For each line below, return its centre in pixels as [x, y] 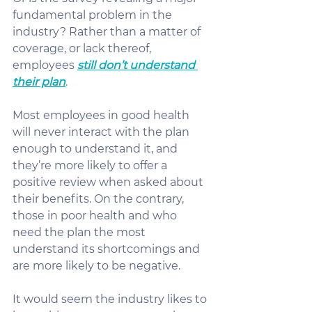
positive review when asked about [109, 182]
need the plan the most [80, 232]
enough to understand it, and [96, 149]
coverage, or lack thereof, [83, 48]
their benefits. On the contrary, [100, 199]
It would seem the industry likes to [111, 299]
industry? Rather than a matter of [108, 32]
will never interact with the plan [102, 132]
